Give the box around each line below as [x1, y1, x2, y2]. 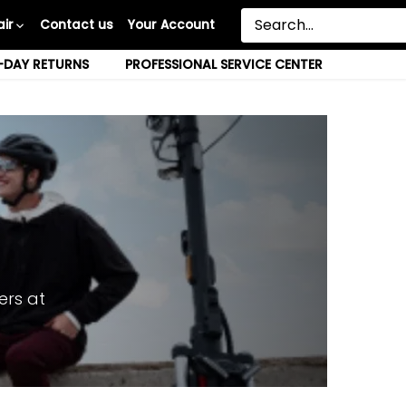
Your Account [128, 15, 216, 34]
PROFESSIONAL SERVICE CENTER [124, 55, 323, 73]
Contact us [39, 15, 113, 34]
